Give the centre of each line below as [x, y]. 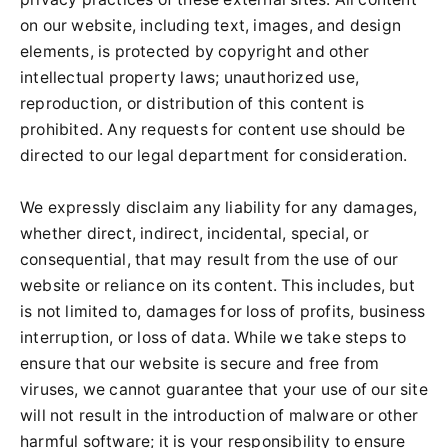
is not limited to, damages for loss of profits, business [223, 311]
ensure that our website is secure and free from [200, 363]
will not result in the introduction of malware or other [219, 415]
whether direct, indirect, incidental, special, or [194, 233]
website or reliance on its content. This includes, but [217, 285]
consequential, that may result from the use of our [209, 259]
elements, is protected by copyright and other [195, 51]
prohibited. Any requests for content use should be [213, 129]
